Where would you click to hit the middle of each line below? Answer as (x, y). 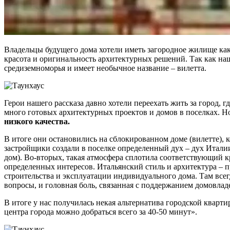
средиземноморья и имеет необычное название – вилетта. (105, 68)
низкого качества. (37, 121)
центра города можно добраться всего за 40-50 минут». (101, 212)
